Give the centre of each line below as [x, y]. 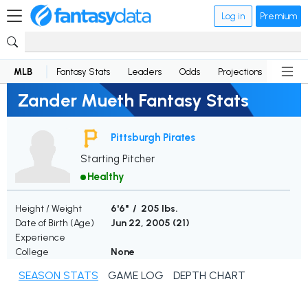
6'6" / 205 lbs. [144, 209]
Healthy [106, 177]
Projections [240, 71]
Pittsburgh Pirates [153, 137]
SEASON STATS [58, 276]
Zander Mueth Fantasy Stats [133, 100]
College [32, 252]
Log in [233, 16]
